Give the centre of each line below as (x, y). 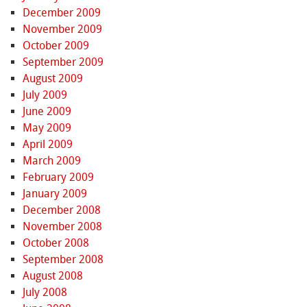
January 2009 (54, 194)
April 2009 (47, 145)
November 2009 (62, 29)
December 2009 (61, 13)
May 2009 (47, 128)
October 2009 (56, 46)
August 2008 (52, 276)
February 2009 (58, 177)
